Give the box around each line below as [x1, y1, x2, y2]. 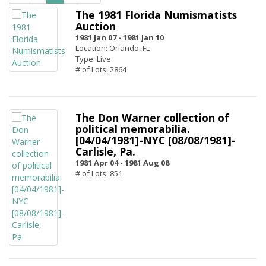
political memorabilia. [75, 122, 190, 136]
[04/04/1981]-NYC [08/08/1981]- [75, 133, 236, 147]
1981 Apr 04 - [75, 157, 123, 168]
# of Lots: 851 [75, 168, 122, 179]
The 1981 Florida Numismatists [75, 8, 237, 22]
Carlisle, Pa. [75, 144, 135, 159]
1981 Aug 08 [125, 157, 169, 168]
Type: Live [75, 53, 111, 64]
